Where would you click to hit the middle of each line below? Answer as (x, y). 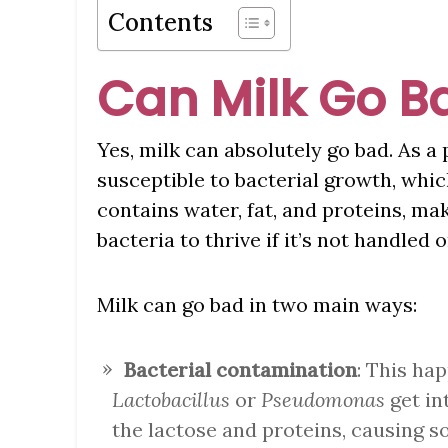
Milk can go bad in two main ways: (257, 305)
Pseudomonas (323, 400)
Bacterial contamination (240, 370)
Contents (160, 23)
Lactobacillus (171, 400)
